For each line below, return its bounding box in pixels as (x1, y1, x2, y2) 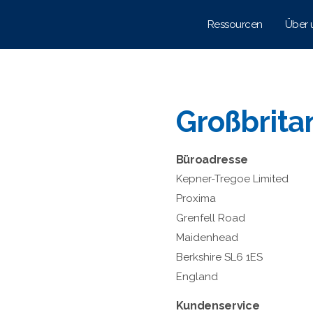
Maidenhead (175, 231, 238, 244)
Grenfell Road (175, 211, 245, 224)
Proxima (175, 191, 216, 205)
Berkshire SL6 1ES (175, 250, 263, 263)
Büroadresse (175, 152, 248, 166)
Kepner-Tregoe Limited (175, 172, 289, 185)
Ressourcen (207, 18, 263, 31)
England (175, 270, 218, 283)
